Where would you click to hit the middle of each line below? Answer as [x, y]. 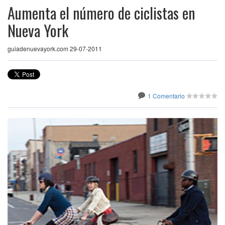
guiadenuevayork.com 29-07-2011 [55, 48]
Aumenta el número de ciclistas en [101, 13]
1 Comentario [166, 96]
